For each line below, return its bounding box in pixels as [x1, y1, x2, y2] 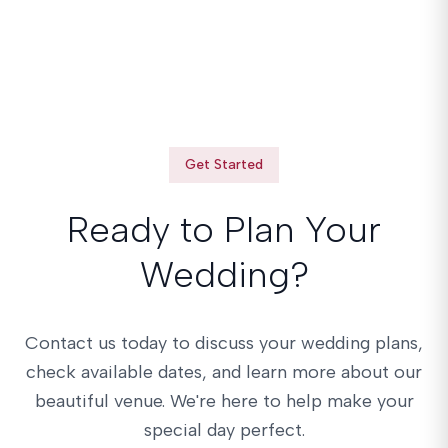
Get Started [185, 156, 263, 173]
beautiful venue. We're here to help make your [34, 390, 414, 412]
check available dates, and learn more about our [26, 361, 422, 383]
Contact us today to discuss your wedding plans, [25, 332, 423, 354]
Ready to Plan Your [67, 208, 381, 251]
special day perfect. [143, 419, 305, 441]
